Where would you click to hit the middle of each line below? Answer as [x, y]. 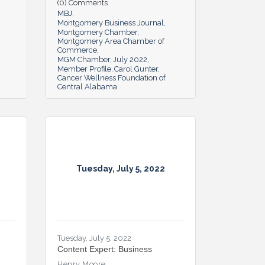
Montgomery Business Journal [111, 22]
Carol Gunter [136, 69]
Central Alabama [87, 86]
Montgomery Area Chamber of [111, 41]
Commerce [77, 50]
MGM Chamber [84, 59]
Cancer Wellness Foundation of [112, 77]
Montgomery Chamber [97, 32]
